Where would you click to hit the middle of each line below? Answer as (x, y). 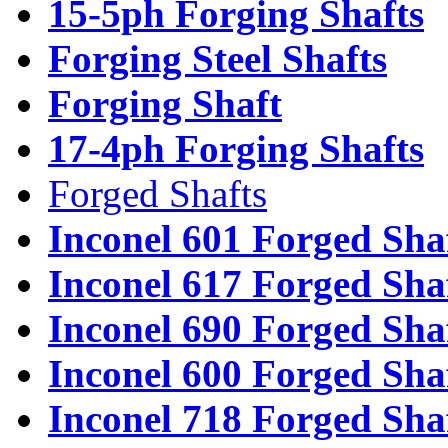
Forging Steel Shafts (217, 58)
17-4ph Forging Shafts (236, 148)
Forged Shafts (157, 193)
